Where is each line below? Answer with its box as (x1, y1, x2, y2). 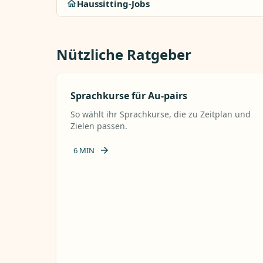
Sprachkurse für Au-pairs (70, 89, 187, 102)
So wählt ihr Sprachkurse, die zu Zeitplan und (70, 109, 251, 120)
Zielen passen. (70, 120, 127, 131)
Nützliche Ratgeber (56, 45, 191, 64)
